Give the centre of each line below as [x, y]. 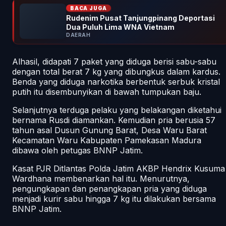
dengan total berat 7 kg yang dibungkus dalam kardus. [116, 71]
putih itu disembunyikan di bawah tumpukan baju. [107, 92]
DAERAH [78, 35]
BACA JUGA [89, 8]
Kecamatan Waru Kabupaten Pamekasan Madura [107, 140]
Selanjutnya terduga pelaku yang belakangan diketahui [117, 110]
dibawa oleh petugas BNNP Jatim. [77, 150]
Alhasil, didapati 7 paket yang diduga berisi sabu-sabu [114, 61]
